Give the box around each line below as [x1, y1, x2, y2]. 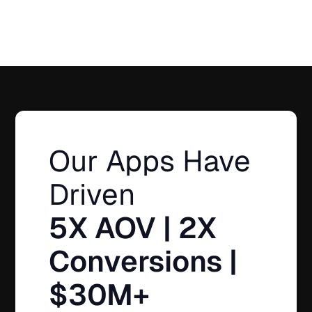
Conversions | [49, 242, 238, 280]
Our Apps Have [49, 142, 251, 180]
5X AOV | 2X [49, 209, 217, 247]
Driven [49, 175, 136, 213]
